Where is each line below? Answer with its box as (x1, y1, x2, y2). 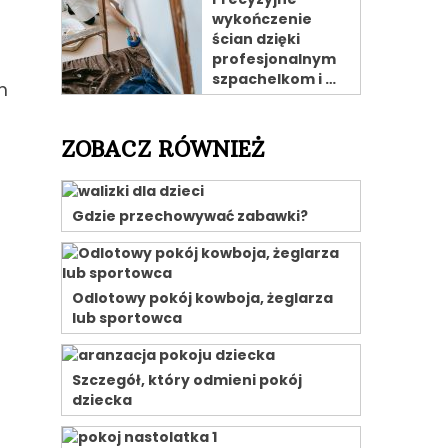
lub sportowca (72, 308, 182, 328)
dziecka (72, 390, 132, 410)
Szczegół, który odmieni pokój (72, 370, 302, 390)
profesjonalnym (212, 49, 336, 69)
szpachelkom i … (212, 69, 336, 89)
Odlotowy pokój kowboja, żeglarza (72, 288, 333, 308)
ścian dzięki (212, 29, 300, 49)
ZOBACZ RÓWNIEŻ (61, 136, 264, 163)
